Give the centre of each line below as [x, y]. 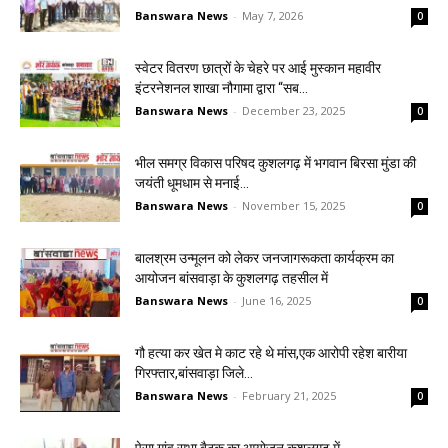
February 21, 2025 [289, 395]
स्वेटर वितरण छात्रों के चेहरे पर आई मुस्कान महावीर [258, 68]
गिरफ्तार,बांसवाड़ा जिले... [194, 373]
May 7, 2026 [272, 15]
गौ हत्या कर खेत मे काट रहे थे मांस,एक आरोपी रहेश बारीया [271, 353]
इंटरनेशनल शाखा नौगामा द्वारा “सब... [221, 88]
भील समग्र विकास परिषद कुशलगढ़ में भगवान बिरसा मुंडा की [275, 163]
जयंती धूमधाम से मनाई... [192, 183]
